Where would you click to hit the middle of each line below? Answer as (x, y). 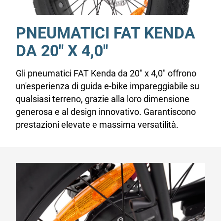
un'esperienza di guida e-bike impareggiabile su (108, 86)
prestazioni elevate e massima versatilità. (97, 125)
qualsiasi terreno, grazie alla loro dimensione (103, 99)
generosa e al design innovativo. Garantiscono (106, 112)
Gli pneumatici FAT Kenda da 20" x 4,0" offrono (106, 74)
